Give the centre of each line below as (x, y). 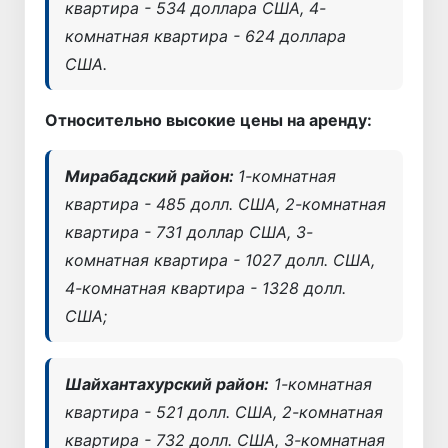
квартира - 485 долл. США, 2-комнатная (225, 203)
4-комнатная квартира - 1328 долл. (205, 287)
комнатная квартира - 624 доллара (205, 35)
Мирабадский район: (151, 175)
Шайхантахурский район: (167, 383)
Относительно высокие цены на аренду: (208, 119)
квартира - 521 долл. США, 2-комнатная (224, 411)
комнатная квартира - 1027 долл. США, (220, 259)
